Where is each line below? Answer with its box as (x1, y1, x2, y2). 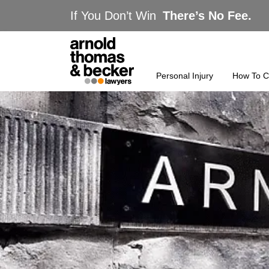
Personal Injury (156, 71, 213, 80)
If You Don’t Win (70, 9, 160, 22)
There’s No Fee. (163, 9, 252, 22)
